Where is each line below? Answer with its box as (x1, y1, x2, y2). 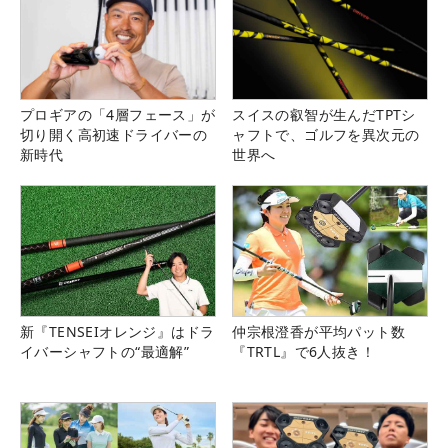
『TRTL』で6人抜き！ (232, 341, 375, 361)
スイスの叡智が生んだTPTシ (232, 105, 416, 125)
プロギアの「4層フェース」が (20, 105, 216, 125)
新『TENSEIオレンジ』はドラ (20, 321, 215, 341)
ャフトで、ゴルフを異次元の (232, 125, 420, 145)
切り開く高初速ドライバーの (20, 125, 208, 145)
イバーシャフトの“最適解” (20, 341, 190, 361)
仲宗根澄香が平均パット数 (232, 321, 405, 341)
